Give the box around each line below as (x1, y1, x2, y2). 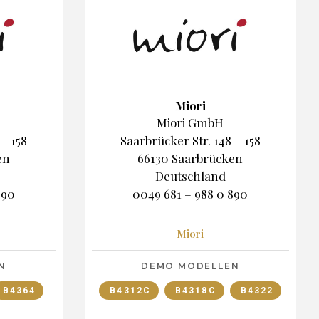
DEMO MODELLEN (141, 260, 240, 271)
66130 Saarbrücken (137, 150, 244, 166)
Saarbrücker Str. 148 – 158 (120, 132, 261, 148)
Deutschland (155, 167, 226, 184)
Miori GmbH (157, 114, 224, 130)
